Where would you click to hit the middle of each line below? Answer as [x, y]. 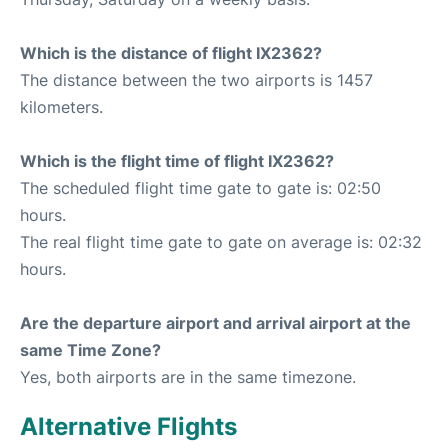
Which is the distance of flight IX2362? [171, 53]
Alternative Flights [128, 427]
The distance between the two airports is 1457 [196, 80]
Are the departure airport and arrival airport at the [215, 323]
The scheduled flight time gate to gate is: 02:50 [200, 188]
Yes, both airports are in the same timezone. [188, 377]
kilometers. [61, 107]
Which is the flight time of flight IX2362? [177, 161]
